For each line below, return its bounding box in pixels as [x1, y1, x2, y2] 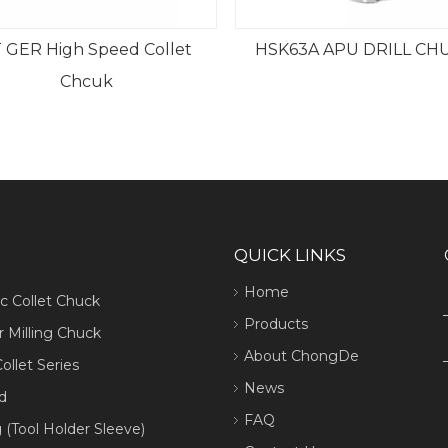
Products [244, 315, 308, 333]
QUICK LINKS [234, 245, 346, 265]
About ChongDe [244, 347, 359, 365]
